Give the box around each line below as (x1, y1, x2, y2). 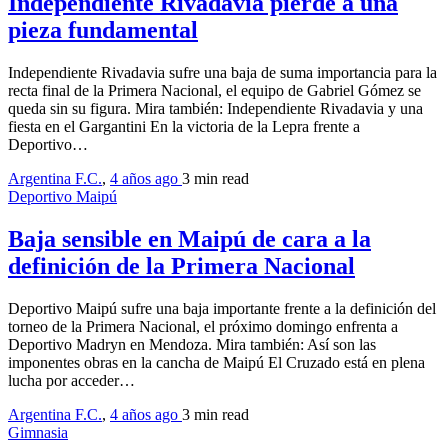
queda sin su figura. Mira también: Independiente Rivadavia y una (8, 100, 423, 118)
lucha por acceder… (8, 372, 135, 390)
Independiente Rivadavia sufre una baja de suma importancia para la (8, 64, 437, 82)
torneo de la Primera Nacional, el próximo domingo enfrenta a (8, 318, 398, 336)
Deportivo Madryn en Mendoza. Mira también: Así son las (8, 336, 376, 354)
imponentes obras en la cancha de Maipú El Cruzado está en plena (8, 354, 425, 372)
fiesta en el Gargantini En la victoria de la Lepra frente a (8, 118, 360, 136)
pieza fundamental (8, 17, 198, 44)
